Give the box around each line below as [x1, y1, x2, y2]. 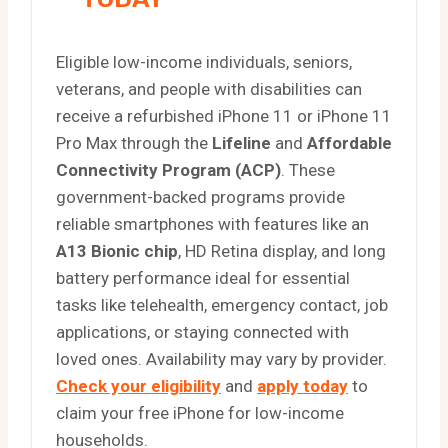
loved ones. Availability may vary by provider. [56, 348, 387, 369]
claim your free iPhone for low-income [56, 402, 344, 423]
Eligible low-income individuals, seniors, [56, 51, 352, 72]
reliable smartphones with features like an [56, 213, 369, 234]
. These [281, 159, 335, 180]
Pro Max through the [56, 132, 212, 153]
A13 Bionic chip [56, 240, 178, 261]
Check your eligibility [56, 375, 221, 396]
